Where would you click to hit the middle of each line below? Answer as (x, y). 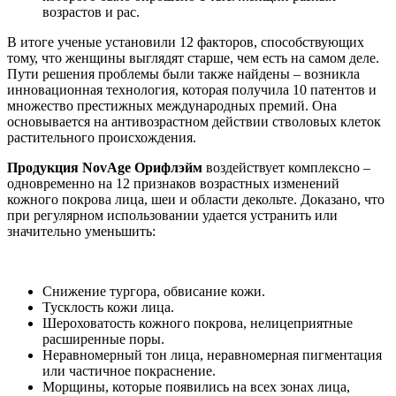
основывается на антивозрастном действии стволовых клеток (194, 122)
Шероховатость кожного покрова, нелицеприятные (198, 324)
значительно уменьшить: (81, 232)
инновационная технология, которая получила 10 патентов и (192, 90)
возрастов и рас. (91, 12)
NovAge (107, 168)
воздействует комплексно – (286, 168)
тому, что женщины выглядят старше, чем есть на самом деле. (193, 58)
